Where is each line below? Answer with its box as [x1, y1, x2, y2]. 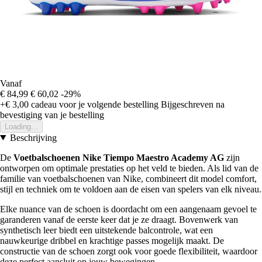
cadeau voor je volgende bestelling [29, 99, 158, 109]
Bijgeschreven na [161, 99, 225, 109]
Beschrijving [9, 132, 57, 143]
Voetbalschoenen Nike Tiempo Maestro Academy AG [13, 152, 224, 163]
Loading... [5, 122, 38, 131]
